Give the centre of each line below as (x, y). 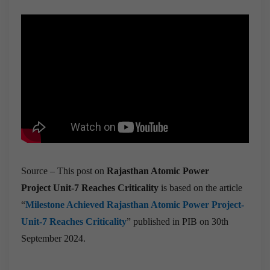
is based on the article (200, 187)
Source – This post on (64, 171)
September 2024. (53, 238)
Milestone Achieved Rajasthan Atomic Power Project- (135, 204)
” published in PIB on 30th (177, 221)
